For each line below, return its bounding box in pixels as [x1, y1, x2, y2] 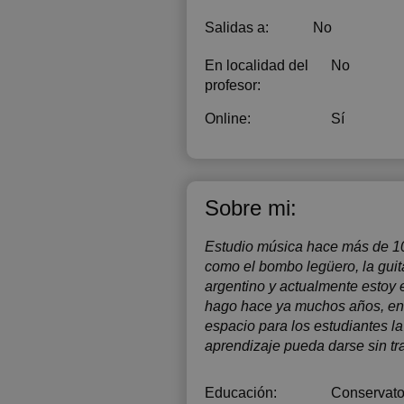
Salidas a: [205, 20, 269, 35]
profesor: [205, 78, 261, 93]
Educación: [205, 385, 277, 400]
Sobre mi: [205, 196, 297, 220]
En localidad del [205, 58, 308, 73]
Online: [205, 111, 251, 126]
